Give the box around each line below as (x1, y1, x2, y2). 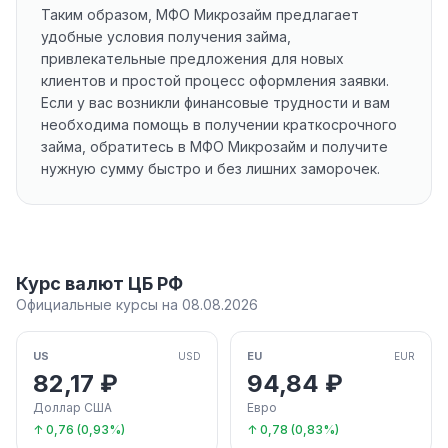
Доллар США (33, 400, 112, 415)
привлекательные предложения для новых (41, 50, 344, 67)
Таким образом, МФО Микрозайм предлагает (41, 6, 359, 23)
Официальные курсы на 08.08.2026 (16, 296, 258, 313)
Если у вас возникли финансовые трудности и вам (41, 94, 390, 111)
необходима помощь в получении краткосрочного (41, 116, 397, 133)
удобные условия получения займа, (41, 28, 291, 45)
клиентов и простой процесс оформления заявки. (41, 72, 389, 89)
